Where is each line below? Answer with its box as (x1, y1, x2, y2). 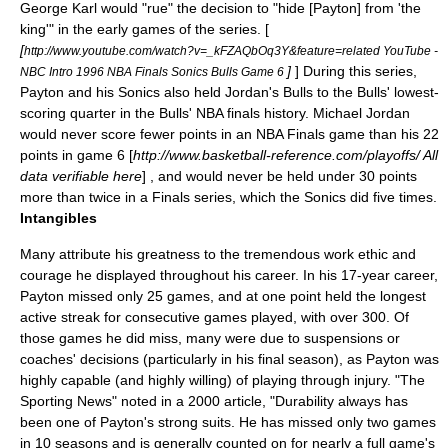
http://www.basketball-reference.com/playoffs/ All (133, 147, 438, 163)
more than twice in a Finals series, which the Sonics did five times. (20, 189, 437, 205)
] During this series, (295, 63, 417, 79)
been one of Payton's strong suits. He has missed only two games (20, 414, 436, 430)
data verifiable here (20, 168, 142, 184)
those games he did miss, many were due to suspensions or (20, 330, 400, 346)
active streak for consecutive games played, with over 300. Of (20, 309, 409, 325)
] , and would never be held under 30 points (142, 168, 417, 184)
